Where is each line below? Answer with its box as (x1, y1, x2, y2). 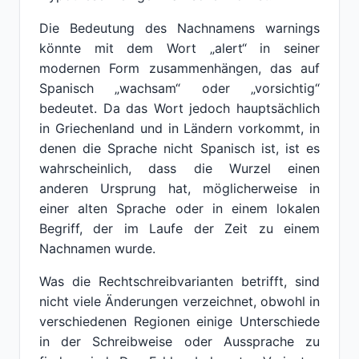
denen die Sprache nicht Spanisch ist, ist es (39, 140, 320, 156)
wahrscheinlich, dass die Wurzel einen (39, 160, 320, 176)
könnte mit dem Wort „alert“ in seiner (39, 40, 320, 56)
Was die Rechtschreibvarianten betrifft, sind (39, 273, 320, 289)
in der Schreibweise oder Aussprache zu (39, 333, 320, 349)
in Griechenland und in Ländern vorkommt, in (39, 120, 320, 136)
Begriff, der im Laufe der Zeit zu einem (39, 220, 320, 236)
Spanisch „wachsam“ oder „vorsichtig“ (39, 80, 320, 96)
